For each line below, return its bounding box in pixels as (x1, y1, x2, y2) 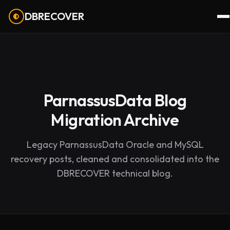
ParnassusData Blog (43, 90, 187, 110)
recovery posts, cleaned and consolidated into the (11, 153, 219, 165)
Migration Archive (51, 109, 179, 130)
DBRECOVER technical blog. (57, 167, 173, 179)
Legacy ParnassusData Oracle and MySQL (26, 139, 204, 150)
